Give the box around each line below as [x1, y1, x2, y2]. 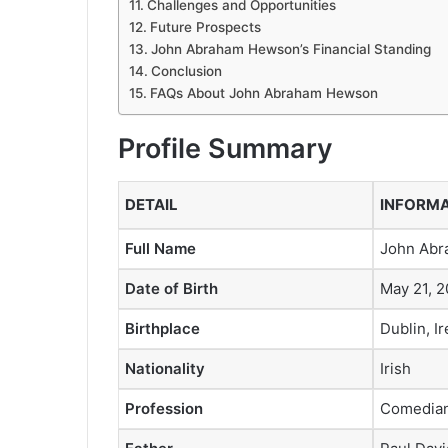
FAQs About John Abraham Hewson [149, 85, 378, 102]
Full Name [125, 238, 196, 258]
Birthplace [125, 318, 200, 338]
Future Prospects [149, 19, 261, 36]
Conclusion [150, 63, 222, 80]
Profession [125, 398, 203, 418]
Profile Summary [118, 132, 333, 166]
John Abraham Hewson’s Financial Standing [150, 41, 431, 58]
